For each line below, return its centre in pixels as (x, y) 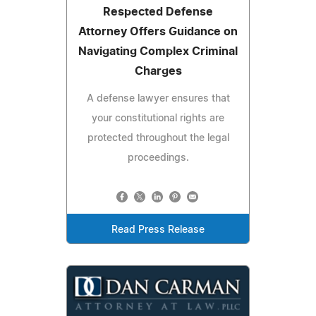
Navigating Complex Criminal (158, 51)
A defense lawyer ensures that (158, 98)
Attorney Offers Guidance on (158, 31)
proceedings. (158, 158)
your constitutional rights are (158, 118)
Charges (158, 71)
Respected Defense (158, 12)
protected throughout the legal (158, 138)
